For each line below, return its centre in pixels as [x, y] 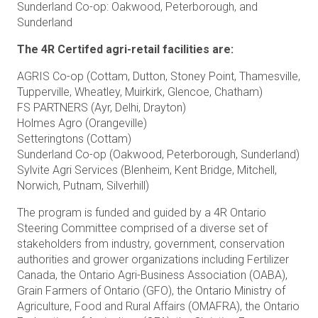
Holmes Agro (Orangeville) [82, 123]
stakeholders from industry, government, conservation [151, 244]
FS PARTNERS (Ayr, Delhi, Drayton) [102, 108]
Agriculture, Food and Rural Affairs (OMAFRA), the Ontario [158, 306]
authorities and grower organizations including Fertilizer [153, 259]
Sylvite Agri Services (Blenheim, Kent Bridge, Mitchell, [147, 170]
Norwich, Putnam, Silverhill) [83, 186]
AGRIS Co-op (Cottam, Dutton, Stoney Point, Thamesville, [159, 76]
